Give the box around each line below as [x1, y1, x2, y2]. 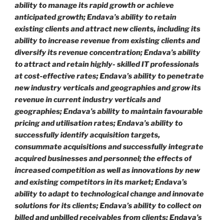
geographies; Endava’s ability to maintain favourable [15, 107, 203, 116]
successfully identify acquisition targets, [15, 131, 160, 140]
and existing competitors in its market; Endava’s [15, 178, 187, 187]
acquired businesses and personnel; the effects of [15, 154, 192, 164]
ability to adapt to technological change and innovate [15, 190, 204, 199]
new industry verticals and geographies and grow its [15, 83, 201, 93]
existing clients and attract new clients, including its [15, 25, 200, 34]
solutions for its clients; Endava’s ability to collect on [15, 201, 201, 211]
